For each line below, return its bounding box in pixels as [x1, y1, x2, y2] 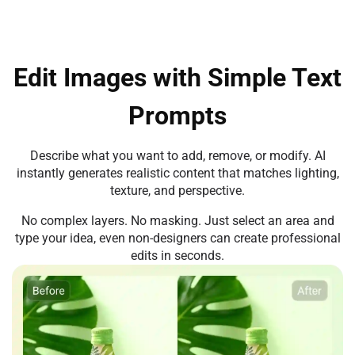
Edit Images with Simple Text [13, 63, 342, 93]
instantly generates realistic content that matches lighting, [16, 166, 339, 181]
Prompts [128, 101, 227, 131]
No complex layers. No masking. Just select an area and [21, 213, 334, 228]
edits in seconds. [131, 248, 224, 263]
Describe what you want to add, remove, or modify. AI [29, 148, 326, 163]
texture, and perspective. [110, 183, 245, 198]
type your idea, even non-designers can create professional [14, 231, 341, 246]
